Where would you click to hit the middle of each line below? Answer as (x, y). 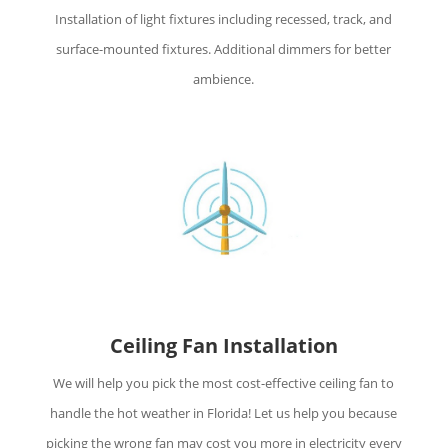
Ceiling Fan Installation (223, 345)
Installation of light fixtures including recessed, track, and (224, 19)
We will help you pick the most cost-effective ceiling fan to (224, 382)
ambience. (224, 79)
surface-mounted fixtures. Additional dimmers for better (224, 49)
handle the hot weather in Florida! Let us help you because (224, 412)
